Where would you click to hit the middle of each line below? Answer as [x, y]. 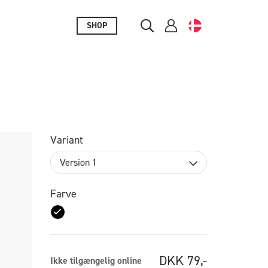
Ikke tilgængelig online [96, 261]
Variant [66, 140]
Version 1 [78, 162]
